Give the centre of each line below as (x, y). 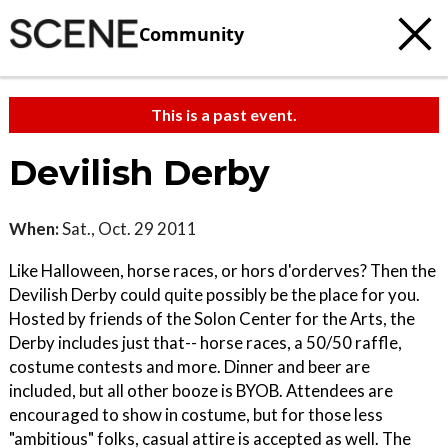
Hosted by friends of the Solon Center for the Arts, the (212, 318)
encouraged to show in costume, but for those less (196, 414)
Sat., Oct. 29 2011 (128, 228)
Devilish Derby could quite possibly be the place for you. (214, 294)
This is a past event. (224, 114)
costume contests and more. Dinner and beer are (189, 366)
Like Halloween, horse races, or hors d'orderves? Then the (222, 270)
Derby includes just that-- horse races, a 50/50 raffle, (205, 342)
